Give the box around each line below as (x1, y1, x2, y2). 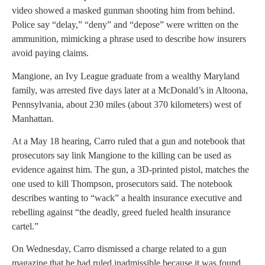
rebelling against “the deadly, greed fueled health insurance (12, 206, 231, 217)
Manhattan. (12, 113, 54, 124)
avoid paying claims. (12, 48, 89, 59)
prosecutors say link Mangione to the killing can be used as (12, 150, 231, 160)
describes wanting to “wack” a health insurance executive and (12, 192, 242, 203)
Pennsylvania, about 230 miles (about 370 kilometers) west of (12, 99, 241, 109)
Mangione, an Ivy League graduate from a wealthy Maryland (12, 70, 240, 81)
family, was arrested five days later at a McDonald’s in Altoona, (12, 85, 248, 95)
